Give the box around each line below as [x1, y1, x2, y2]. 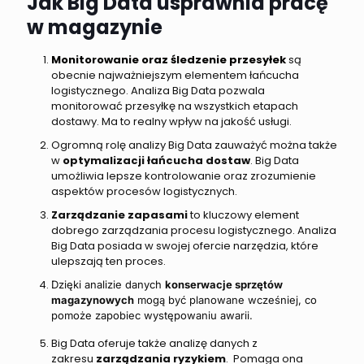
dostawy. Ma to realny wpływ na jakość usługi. [51, 114, 292, 130]
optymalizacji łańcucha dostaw [63, 153, 250, 169]
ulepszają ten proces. [51, 253, 166, 270]
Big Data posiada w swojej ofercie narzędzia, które [51, 238, 318, 254]
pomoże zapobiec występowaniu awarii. [51, 309, 253, 323]
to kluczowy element [188, 207, 299, 223]
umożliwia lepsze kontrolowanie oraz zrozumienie [51, 168, 316, 184]
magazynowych [51, 293, 134, 307]
